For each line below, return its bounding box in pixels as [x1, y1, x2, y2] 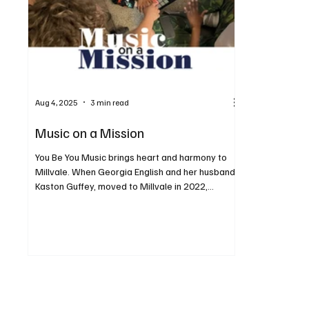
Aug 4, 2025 [35, 97, 79, 108]
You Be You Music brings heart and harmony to [35, 151, 228, 163]
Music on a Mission [35, 123, 145, 142]
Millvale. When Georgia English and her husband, [35, 166, 238, 178]
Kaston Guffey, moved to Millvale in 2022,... [35, 180, 215, 192]
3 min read [90, 97, 130, 108]
